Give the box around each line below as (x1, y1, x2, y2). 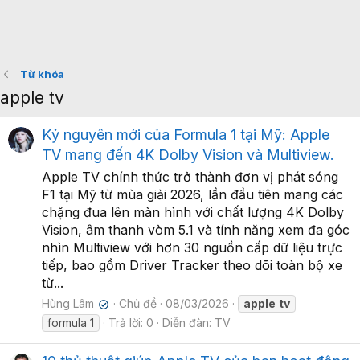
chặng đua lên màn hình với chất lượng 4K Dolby (42, 204, 344, 221)
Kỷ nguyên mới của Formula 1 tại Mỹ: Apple (42, 126, 329, 144)
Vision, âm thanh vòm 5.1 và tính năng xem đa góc (42, 222, 350, 239)
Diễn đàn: (162, 316, 215, 330)
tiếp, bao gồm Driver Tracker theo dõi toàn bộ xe (42, 257, 342, 274)
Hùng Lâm (42, 297, 94, 311)
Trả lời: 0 (108, 316, 153, 330)
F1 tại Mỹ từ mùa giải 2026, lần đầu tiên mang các (42, 186, 343, 203)
